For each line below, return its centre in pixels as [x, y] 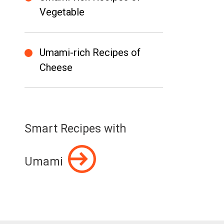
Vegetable [62, 12]
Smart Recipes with [75, 129]
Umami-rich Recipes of [90, 52]
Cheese [56, 67]
